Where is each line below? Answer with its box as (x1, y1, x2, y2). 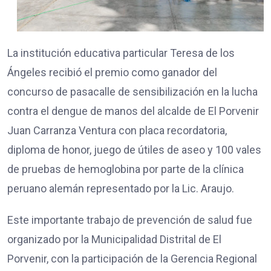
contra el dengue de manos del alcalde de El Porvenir (7, 105, 259, 118)
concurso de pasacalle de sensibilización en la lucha (7, 85, 258, 99)
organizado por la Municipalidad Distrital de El (7, 233, 221, 246)
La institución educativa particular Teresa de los (7, 47, 235, 60)
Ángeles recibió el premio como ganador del (7, 66, 217, 79)
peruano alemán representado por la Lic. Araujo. (7, 182, 237, 195)
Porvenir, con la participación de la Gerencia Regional (7, 252, 257, 266)
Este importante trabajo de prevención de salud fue (7, 214, 252, 227)
